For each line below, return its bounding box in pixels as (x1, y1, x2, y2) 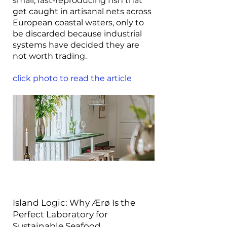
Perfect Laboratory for (13, 209, 108, 219)
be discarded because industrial (13, 29, 142, 39)
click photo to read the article (13, 73, 132, 83)
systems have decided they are (13, 40, 139, 50)
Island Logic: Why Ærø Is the (13, 198, 135, 208)
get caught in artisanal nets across (13, 7, 152, 16)
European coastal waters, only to (13, 18, 144, 27)
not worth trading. (13, 51, 87, 61)
